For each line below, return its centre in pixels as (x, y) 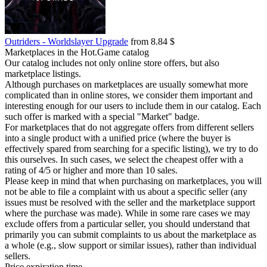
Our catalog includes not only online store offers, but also (112, 63)
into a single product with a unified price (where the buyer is (118, 138)
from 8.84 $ (151, 41)
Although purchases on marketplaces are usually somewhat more (126, 84)
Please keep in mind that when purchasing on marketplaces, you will (133, 181)
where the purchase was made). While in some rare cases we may (128, 213)
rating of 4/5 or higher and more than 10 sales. (91, 170)
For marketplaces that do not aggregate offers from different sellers (129, 127)
